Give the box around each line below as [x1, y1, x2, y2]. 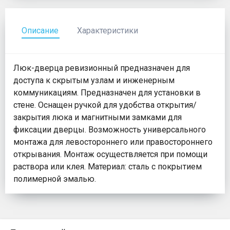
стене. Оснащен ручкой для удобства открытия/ [13, 100, 197, 110]
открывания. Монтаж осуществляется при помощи [13, 149, 207, 160]
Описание [22, 26, 59, 36]
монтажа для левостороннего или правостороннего [13, 137, 213, 147]
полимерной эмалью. [13, 174, 96, 184]
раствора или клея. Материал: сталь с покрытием [13, 162, 202, 172]
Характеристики [77, 26, 138, 36]
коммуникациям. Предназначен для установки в [13, 88, 201, 98]
